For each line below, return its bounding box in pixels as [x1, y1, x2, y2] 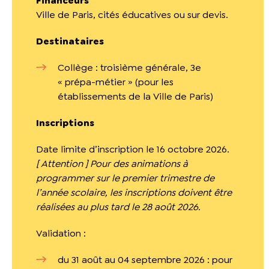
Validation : [36, 227, 86, 240]
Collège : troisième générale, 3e [58, 61, 201, 74]
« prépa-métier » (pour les [58, 76, 174, 88]
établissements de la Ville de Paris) [58, 90, 213, 103]
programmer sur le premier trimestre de [36, 172, 214, 184]
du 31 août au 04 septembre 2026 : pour [58, 253, 232, 266]
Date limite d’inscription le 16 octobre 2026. [36, 143, 229, 156]
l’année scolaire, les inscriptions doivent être [36, 186, 232, 199]
